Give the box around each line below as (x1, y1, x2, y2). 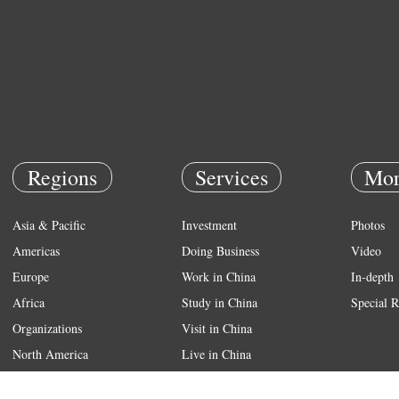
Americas (12, 242, 60, 259)
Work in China (182, 268, 256, 285)
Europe (12, 268, 49, 285)
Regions (28, 163, 97, 191)
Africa (12, 294, 45, 311)
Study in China (182, 294, 257, 311)
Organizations (12, 320, 82, 337)
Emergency (182, 371, 239, 388)
